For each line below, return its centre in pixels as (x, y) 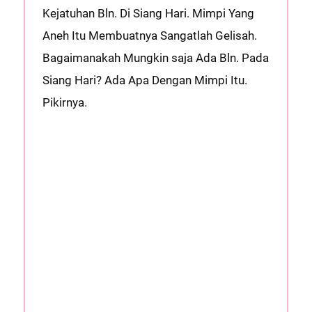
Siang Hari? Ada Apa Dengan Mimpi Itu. (145, 80)
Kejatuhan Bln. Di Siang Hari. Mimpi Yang (148, 13)
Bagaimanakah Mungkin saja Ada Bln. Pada (155, 58)
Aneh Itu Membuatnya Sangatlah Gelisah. (149, 36)
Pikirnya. (64, 102)
